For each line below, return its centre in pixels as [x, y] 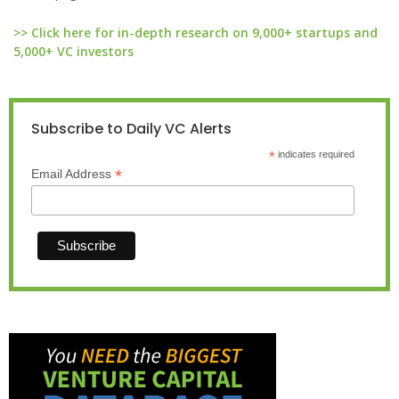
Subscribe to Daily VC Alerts [131, 129]
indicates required [314, 154]
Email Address [73, 174]
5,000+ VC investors [73, 51]
